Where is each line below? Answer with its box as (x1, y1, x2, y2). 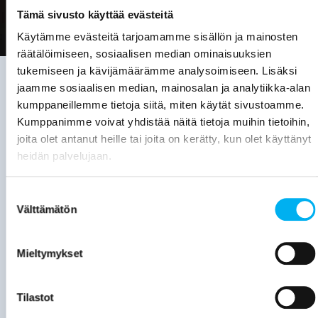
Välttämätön (16, 203, 77, 216)
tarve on (57, 138, 133, 163)
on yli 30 (71, 256, 120, 271)
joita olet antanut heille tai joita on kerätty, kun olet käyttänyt (16, 133, 311, 146)
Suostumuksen (5, 188, 77, 201)
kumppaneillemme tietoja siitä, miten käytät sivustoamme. (16, 99, 304, 111)
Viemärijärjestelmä (71, 238, 177, 253)
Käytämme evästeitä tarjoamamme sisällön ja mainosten (16, 31, 297, 43)
